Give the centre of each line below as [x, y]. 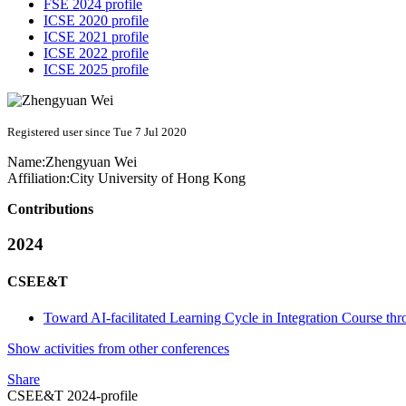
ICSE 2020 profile [96, 21]
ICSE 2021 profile [96, 37]
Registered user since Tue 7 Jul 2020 [97, 132]
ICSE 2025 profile [96, 70]
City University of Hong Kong [158, 179]
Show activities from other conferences [118, 348]
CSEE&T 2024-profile [72, 395]
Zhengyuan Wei [91, 162]
